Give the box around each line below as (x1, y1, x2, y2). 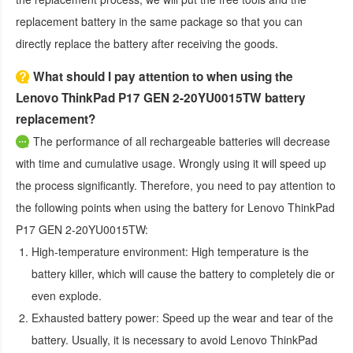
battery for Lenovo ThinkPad (193, 199, 335, 215)
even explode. (32, 287, 102, 303)
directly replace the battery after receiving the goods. (16, 35, 278, 51)
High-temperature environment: (32, 243, 188, 259)
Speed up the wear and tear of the (159, 309, 333, 325)
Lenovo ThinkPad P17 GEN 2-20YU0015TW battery (16, 88, 306, 106)
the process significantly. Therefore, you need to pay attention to (16, 176, 336, 193)
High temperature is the (188, 243, 309, 259)
